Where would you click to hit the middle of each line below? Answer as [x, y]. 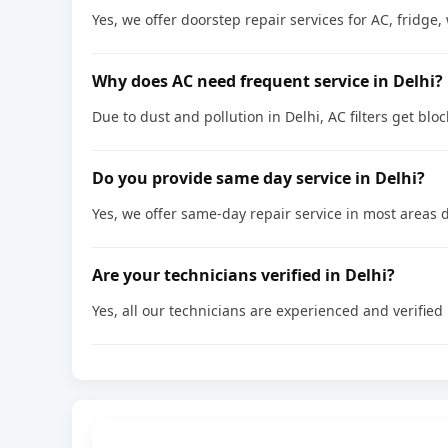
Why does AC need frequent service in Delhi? [267, 81]
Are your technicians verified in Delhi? [243, 275]
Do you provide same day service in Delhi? [258, 178]
